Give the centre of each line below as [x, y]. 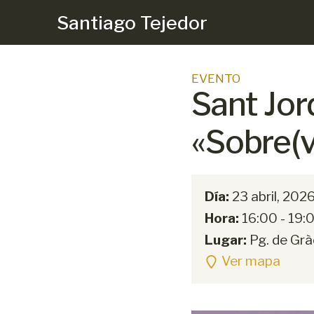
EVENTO [216, 78]
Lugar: [226, 240]
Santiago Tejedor [132, 22]
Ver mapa [251, 261]
